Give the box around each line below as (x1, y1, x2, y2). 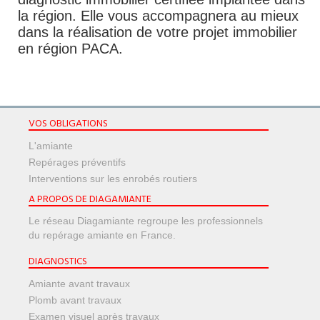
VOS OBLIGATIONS (29, 116, 108, 133)
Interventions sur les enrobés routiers (29, 173, 197, 185)
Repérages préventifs (29, 156, 126, 169)
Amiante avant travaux (29, 278, 130, 290)
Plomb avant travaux (29, 294, 121, 306)
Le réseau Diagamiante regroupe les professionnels (29, 215, 263, 227)
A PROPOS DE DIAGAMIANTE (29, 191, 151, 209)
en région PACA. (18, 41, 123, 57)
